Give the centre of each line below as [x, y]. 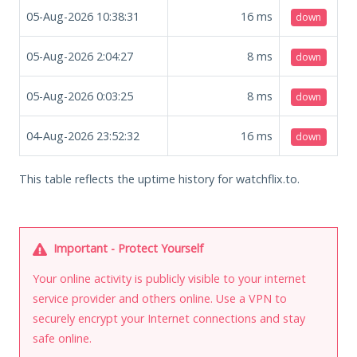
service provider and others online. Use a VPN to [160, 298]
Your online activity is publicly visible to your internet [169, 278]
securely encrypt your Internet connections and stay [169, 318]
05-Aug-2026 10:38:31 [83, 16]
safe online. [62, 338]
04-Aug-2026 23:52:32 [83, 135]
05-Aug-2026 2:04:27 [80, 56]
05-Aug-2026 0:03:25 [80, 96]
